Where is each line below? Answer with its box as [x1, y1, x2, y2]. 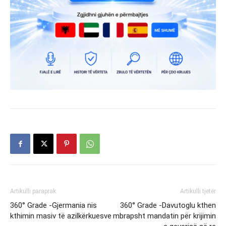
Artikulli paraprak [10, 187, 56, 195]
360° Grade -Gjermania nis [10, 200, 97, 210]
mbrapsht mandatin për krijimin [113, 211, 216, 220]
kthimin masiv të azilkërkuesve [10, 211, 111, 220]
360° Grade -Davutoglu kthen [120, 200, 216, 210]
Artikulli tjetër [180, 187, 216, 195]
